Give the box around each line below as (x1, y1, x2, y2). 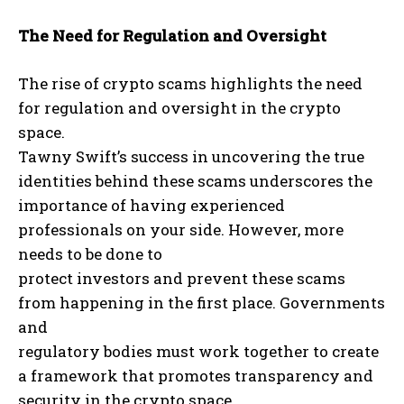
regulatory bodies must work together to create (18, 341, 379, 363)
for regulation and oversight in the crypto (18, 97, 341, 119)
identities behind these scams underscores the (18, 170, 372, 192)
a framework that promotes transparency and (18, 365, 373, 387)
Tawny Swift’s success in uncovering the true (18, 146, 364, 168)
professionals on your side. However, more (18, 219, 344, 241)
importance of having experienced (18, 195, 285, 216)
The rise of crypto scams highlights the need (18, 73, 363, 95)
